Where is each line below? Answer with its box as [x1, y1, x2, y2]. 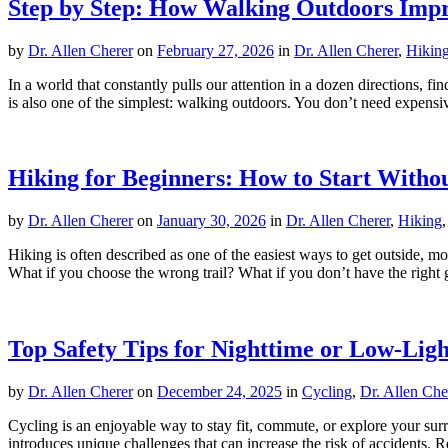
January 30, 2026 [157, 212, 266, 230]
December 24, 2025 [157, 383, 282, 401]
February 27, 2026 [157, 41, 274, 59]
